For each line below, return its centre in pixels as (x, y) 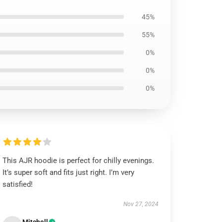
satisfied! (18, 184)
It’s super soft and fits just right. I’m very (69, 172)
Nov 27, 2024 (141, 204)
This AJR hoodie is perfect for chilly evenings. (79, 161)
